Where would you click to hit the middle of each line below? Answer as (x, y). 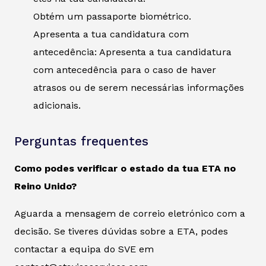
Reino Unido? (45, 186)
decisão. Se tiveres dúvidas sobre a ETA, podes (121, 232)
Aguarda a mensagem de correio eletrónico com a (130, 214)
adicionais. (57, 106)
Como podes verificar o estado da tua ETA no (125, 169)
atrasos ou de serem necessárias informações (139, 88)
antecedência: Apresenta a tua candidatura (132, 52)
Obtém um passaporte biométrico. (112, 17)
